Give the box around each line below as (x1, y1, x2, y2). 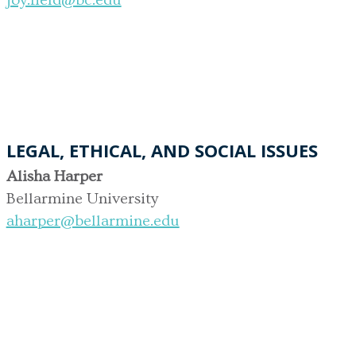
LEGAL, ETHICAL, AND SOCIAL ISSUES (6, 137, 318, 162)
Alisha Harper (6, 167, 103, 185)
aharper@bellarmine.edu (6, 211, 180, 230)
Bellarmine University (6, 189, 158, 207)
